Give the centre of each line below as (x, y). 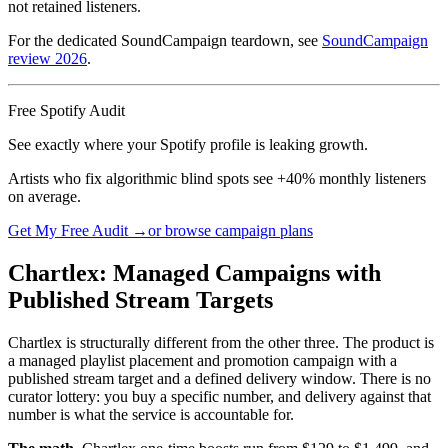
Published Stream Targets (140, 300)
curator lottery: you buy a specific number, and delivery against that (219, 396)
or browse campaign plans (230, 231)
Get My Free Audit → (78, 231)
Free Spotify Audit (66, 111)
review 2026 (47, 59)
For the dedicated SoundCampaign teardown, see (165, 41)
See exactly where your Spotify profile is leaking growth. (188, 145)
